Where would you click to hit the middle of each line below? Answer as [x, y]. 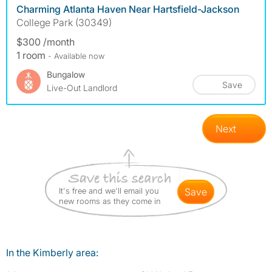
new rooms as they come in [110, 201]
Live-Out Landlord [82, 88]
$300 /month [46, 42]
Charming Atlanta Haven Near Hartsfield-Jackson [128, 9]
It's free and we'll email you [109, 191]
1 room [32, 56]
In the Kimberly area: [52, 253]
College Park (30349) [64, 23]
